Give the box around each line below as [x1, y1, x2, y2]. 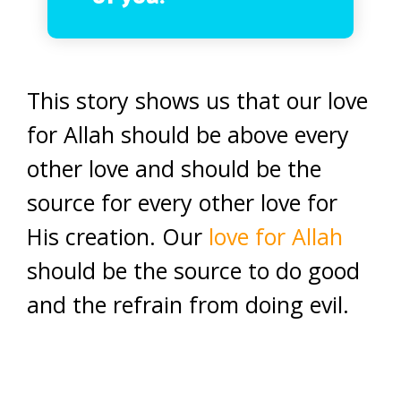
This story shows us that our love [27, 84, 368, 115]
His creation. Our [27, 220, 209, 252]
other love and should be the [27, 152, 321, 183]
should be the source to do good [27, 254, 360, 286]
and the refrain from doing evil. [27, 288, 349, 320]
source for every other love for [27, 186, 337, 218]
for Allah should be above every [27, 118, 349, 149]
